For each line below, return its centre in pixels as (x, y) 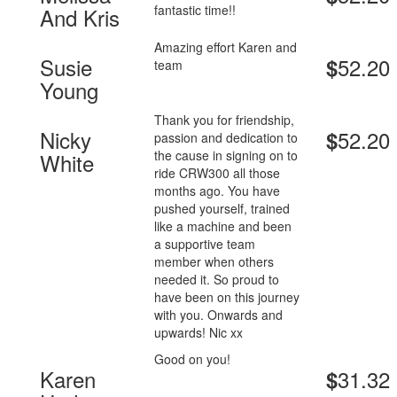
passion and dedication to (226, 138)
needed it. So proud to (217, 280)
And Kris (80, 18)
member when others (214, 262)
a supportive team (205, 244)
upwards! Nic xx (199, 333)
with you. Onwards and (219, 315)
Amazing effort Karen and (226, 47)
